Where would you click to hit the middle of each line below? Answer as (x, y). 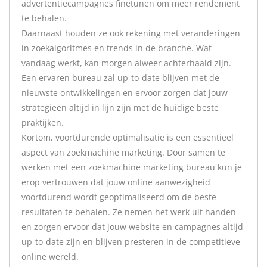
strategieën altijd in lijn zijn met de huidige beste (120, 108)
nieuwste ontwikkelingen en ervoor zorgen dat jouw (125, 93)
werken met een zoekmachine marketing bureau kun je (132, 167)
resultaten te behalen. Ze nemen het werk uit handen (129, 212)
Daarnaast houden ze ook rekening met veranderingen (131, 33)
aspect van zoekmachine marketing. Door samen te (123, 152)
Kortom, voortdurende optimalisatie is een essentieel (128, 137)
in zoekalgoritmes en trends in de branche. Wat (117, 48)
